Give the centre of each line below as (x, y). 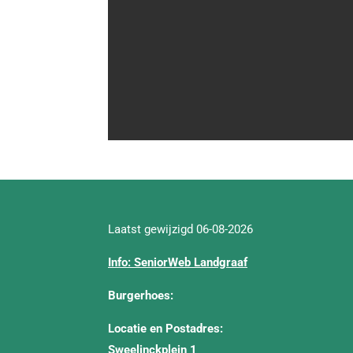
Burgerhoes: (141, 295)
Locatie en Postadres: (165, 329)
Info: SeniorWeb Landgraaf (178, 262)
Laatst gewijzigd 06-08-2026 (180, 229)
